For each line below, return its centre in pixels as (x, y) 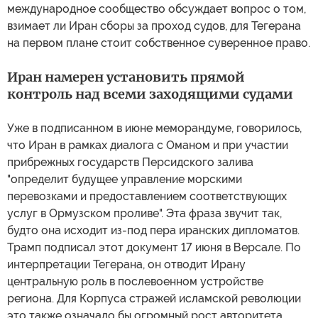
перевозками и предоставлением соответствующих (147, 196)
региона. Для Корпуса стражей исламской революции (154, 298)
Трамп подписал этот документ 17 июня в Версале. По (154, 247)
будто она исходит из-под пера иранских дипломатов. (153, 230)
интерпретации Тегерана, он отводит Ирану (126, 264)
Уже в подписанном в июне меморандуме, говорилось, (154, 128)
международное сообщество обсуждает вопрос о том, (157, 9)
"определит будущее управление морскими (125, 179)
